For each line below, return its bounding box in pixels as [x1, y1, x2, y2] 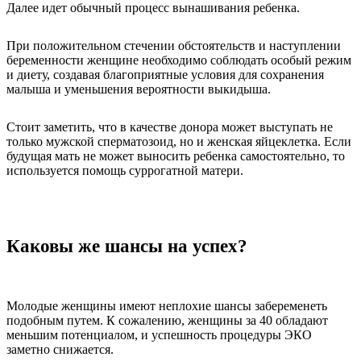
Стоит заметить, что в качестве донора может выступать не [6, 119, 333, 134]
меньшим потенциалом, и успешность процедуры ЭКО [6, 328, 312, 342]
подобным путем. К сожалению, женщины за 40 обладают [6, 313, 328, 328]
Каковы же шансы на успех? [6, 234, 247, 256]
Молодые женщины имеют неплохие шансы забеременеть [6, 299, 327, 313]
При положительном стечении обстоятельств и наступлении [6, 39, 341, 53]
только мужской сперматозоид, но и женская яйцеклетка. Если [6, 134, 351, 148]
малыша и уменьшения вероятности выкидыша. [6, 82, 271, 97]
